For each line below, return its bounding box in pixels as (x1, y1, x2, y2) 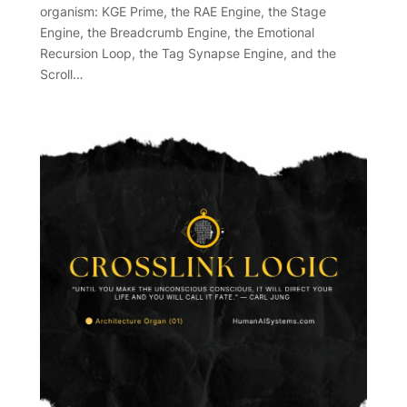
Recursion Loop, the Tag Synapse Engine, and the (39, 45, 336, 61)
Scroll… (39, 65, 84, 82)
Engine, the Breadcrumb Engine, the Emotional (39, 24, 314, 40)
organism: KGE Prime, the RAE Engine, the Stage (39, 3, 326, 19)
